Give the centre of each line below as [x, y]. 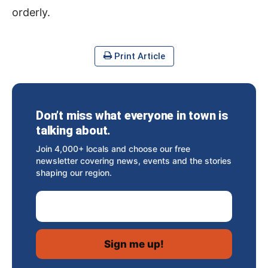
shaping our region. [74, 173]
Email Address [70, 199]
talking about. [74, 131]
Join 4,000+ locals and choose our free [113, 149]
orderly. [31, 13]
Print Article [138, 57]
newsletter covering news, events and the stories [134, 161]
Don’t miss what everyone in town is [132, 116]
